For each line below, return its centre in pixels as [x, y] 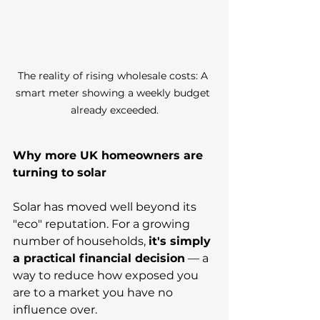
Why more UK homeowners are [110, 156]
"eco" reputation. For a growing [103, 224]
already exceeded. [114, 110]
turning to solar [60, 173]
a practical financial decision [99, 259]
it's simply [181, 241]
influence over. [55, 310]
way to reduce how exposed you [107, 276]
